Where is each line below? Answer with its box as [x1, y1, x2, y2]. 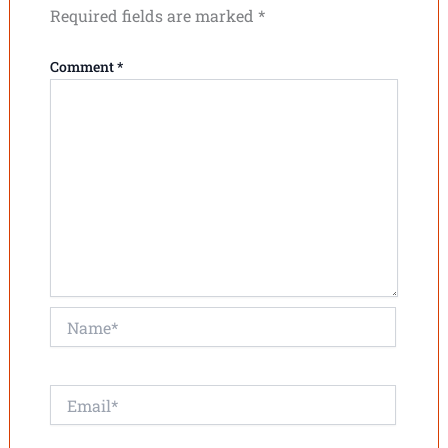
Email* [48, 384, 93, 404]
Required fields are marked [49, 5, 258, 27]
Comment [49, 57, 117, 77]
